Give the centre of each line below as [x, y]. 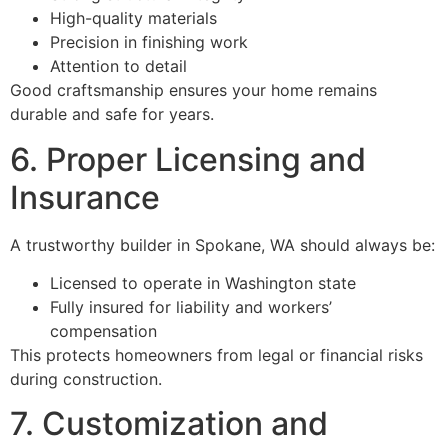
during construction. [86, 379]
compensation [103, 331]
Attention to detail [118, 66]
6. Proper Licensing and [188, 159]
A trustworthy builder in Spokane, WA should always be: [222, 244]
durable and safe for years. [112, 114]
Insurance [85, 197]
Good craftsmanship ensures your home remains [193, 90]
